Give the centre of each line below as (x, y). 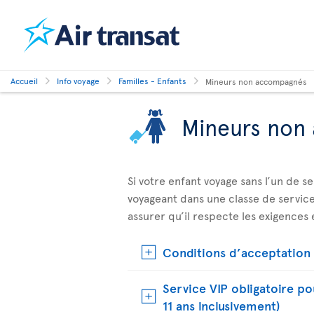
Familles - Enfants (152, 81)
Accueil (24, 81)
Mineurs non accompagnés (256, 81)
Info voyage (78, 81)
